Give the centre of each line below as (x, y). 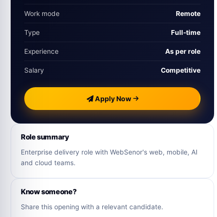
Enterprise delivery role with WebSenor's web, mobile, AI (109, 152)
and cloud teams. (48, 163)
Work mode (42, 14)
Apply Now (112, 98)
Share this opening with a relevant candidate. (92, 207)
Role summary (45, 137)
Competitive (181, 70)
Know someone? (49, 192)
